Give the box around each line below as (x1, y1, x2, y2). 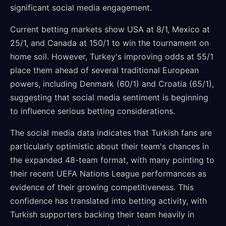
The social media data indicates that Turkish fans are (10, 128, 212, 138)
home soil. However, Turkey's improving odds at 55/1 (10, 51, 213, 62)
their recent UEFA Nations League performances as (10, 168, 206, 179)
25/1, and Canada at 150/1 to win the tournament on (10, 38, 209, 48)
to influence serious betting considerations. (10, 106, 175, 116)
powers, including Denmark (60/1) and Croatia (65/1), (10, 79, 214, 89)
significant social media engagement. (10, 3, 152, 13)
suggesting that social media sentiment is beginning (10, 92, 208, 102)
